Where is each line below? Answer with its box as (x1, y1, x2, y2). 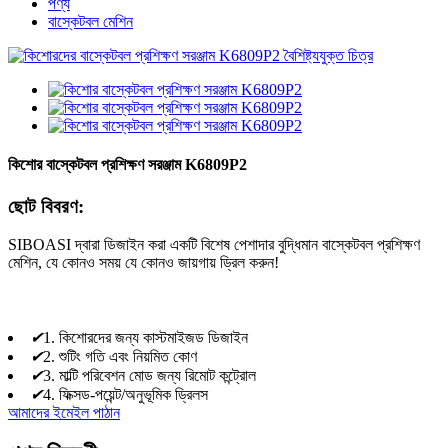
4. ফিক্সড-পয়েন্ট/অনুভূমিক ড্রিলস (43, 385, 208, 403)
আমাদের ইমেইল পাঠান (8, 403, 120, 421)
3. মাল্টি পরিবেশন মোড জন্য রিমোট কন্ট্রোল (43, 366, 256, 384)
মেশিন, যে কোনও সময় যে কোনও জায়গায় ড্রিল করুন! (8, 254, 279, 272)
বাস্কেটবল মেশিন (48, 13, 133, 30)
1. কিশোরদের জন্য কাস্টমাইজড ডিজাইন (43, 328, 248, 346)
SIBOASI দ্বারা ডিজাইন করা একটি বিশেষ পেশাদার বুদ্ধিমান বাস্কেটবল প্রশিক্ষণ (8, 236, 420, 254)
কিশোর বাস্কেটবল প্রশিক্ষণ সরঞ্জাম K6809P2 (8, 156, 247, 174)
